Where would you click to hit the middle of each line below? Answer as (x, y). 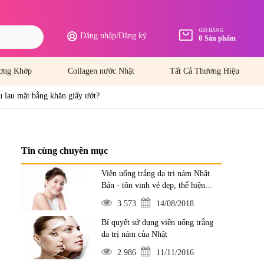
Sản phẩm (220, 38)
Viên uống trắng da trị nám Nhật (155, 174)
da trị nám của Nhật (134, 234)
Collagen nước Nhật (101, 71)
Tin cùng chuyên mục (65, 151)
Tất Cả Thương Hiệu (204, 71)
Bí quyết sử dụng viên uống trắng (157, 222)
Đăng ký (133, 36)
